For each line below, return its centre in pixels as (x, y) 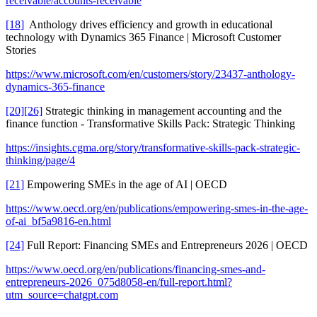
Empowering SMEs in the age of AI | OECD (126, 185)
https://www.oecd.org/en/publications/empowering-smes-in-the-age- (157, 209)
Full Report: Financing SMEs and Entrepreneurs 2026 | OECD (166, 246)
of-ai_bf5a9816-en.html (58, 221)
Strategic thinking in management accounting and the (162, 111)
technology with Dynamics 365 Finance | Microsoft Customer (143, 38)
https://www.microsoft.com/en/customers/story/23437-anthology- (150, 74)
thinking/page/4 (40, 161)
